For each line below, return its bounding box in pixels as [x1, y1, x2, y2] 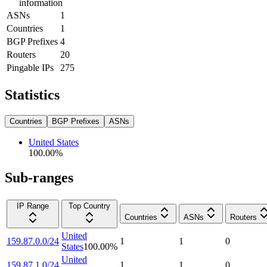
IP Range [17, 201, 49, 211]
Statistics [5, 86, 60, 103]
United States [29, 136, 79, 147]
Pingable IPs [7, 62, 54, 73]
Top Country [69, 201, 110, 211]
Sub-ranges [5, 170, 73, 186]
